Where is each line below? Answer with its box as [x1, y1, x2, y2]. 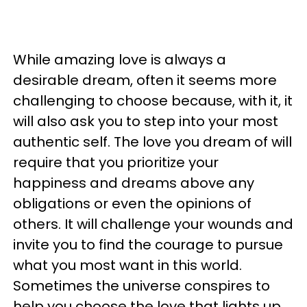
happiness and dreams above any [13, 173, 254, 193]
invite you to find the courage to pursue [13, 235, 283, 254]
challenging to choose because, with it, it [13, 91, 293, 110]
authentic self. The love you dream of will [13, 132, 292, 151]
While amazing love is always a [13, 50, 226, 69]
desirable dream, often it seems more [13, 71, 277, 90]
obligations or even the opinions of [13, 194, 251, 213]
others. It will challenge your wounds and [13, 214, 293, 234]
